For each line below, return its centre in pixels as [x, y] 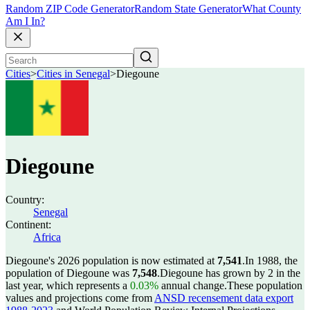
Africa [47, 237]
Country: [25, 200]
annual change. [193, 285]
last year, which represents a [68, 285]
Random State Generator [188, 9]
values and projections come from [80, 298]
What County [272, 9]
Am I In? [25, 21]
